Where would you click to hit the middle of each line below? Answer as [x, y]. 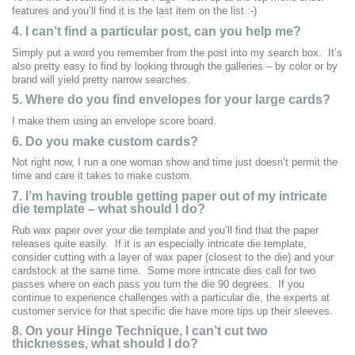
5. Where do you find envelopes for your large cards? [171, 100]
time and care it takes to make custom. [102, 176]
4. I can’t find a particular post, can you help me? [157, 32]
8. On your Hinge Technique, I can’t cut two [140, 331]
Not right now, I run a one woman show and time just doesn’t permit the [175, 162]
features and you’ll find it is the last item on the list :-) [134, 11]
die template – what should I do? [109, 209]
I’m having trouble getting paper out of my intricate [176, 197]
